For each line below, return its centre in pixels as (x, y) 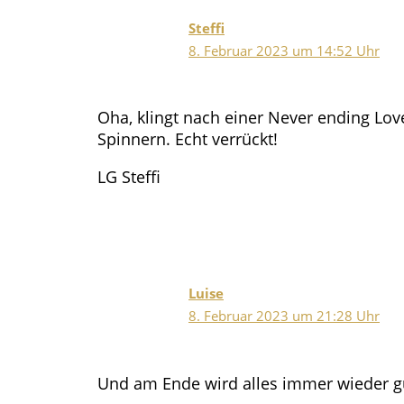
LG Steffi (129, 177)
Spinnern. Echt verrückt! (188, 139)
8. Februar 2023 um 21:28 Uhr (284, 316)
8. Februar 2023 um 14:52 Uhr (284, 50)
